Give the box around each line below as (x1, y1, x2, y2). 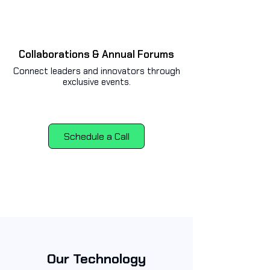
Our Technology (47, 250, 146, 268)
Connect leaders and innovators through (13, 65, 180, 77)
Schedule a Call (63, 130, 130, 143)
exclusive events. (62, 76, 131, 88)
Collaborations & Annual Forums (19, 48, 174, 61)
